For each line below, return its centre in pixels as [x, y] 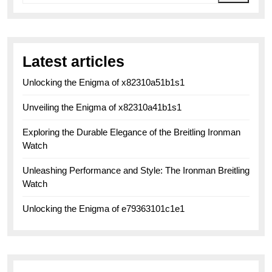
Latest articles [73, 62]
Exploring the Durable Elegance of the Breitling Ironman [131, 132]
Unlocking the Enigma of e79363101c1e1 [104, 209]
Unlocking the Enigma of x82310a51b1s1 [104, 83]
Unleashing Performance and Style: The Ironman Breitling [136, 171]
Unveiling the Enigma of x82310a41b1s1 [102, 107]
